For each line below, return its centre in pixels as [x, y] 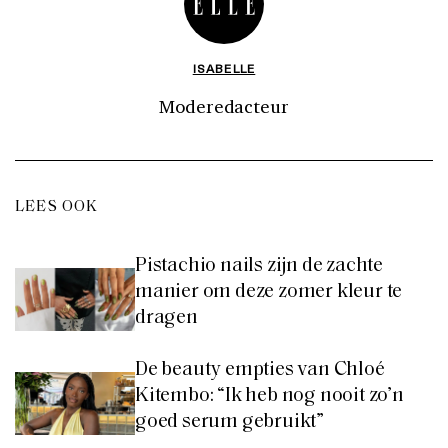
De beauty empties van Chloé [260, 369]
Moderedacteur [224, 105]
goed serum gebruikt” [230, 421]
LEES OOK [57, 206]
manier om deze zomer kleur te [269, 291]
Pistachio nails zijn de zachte [259, 265]
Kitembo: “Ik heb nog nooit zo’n [269, 395]
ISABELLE [224, 67]
